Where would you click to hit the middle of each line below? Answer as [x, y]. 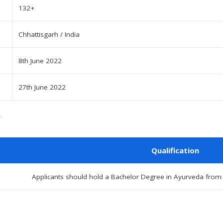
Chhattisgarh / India [49, 35]
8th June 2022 [40, 61]
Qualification [175, 151]
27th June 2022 [42, 87]
